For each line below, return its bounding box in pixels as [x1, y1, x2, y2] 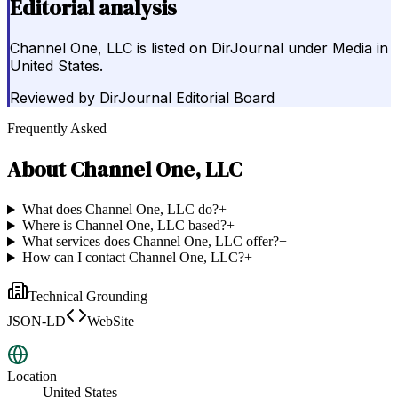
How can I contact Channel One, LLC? [21, 250, 244, 266]
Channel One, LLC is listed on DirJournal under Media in [10, 39, 388, 58]
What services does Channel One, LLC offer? [21, 234, 279, 250]
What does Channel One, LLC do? [21, 202, 219, 218]
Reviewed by [10, 89, 95, 107]
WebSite [87, 314, 134, 330]
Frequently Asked [7, 121, 107, 137]
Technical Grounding [28, 289, 147, 305]
